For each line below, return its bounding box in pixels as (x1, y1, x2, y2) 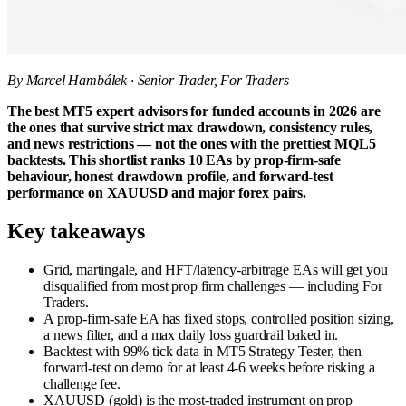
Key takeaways (7, 218, 145, 243)
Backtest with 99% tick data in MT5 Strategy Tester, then (43, 343, 362, 359)
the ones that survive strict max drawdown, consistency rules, (7, 119, 373, 135)
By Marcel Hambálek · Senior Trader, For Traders (7, 72, 289, 88)
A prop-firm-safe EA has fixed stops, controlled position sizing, (43, 310, 394, 326)
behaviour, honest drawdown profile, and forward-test (7, 168, 333, 184)
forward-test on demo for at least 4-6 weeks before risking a (43, 359, 375, 375)
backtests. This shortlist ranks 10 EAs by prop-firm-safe (7, 151, 342, 168)
